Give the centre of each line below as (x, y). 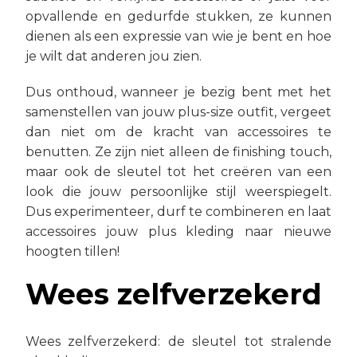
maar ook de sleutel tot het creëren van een (178, 172)
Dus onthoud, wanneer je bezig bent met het (178, 92)
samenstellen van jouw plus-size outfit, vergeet (178, 112)
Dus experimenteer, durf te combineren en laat (178, 212)
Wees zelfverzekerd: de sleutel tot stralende (178, 341)
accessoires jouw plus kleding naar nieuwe (178, 231)
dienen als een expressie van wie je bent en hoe (178, 36)
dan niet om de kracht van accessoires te (178, 132)
